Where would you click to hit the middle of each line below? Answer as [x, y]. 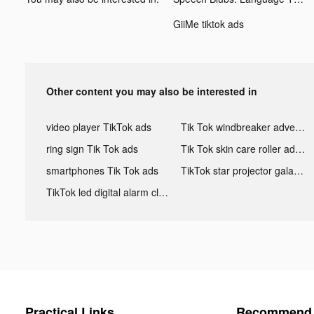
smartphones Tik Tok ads [102, 170]
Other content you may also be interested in [152, 91]
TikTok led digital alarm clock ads [163, 192]
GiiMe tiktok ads [209, 23]
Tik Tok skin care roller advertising [300, 148]
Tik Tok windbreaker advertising [300, 127]
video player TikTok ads [99, 127]
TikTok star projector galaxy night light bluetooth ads [298, 170]
